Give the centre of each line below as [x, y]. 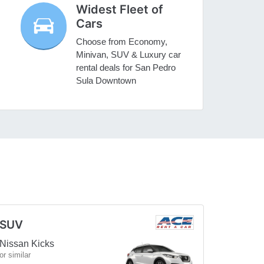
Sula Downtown [106, 81]
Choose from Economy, [122, 42]
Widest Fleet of [120, 10]
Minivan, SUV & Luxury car [129, 55]
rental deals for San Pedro [126, 68]
